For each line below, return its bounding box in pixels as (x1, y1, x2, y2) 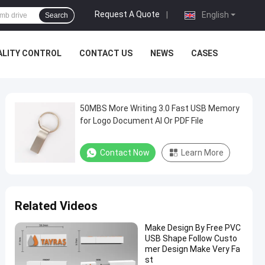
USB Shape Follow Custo (145, 234, 237, 243)
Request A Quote (95, 9, 160, 20)
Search (45, 11, 68, 20)
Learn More (181, 148, 224, 157)
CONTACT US (79, 49, 132, 58)
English (200, 10, 229, 20)
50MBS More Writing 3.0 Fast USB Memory (80, 104, 240, 113)
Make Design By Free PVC (145, 223, 241, 232)
